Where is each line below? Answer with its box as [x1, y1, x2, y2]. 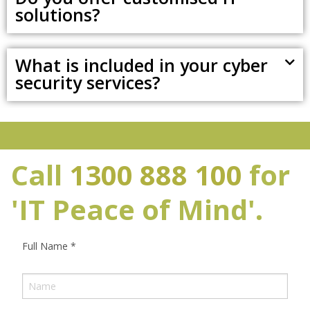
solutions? [15, 2, 100, 26]
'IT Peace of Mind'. [11, 190, 263, 229]
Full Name [22, 239, 71, 253]
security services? [15, 70, 161, 94]
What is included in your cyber [15, 53, 268, 77]
